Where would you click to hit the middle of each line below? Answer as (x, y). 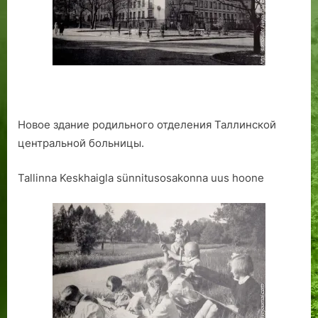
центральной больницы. (81, 143)
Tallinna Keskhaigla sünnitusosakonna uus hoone (141, 177)
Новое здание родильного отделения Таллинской (147, 125)
